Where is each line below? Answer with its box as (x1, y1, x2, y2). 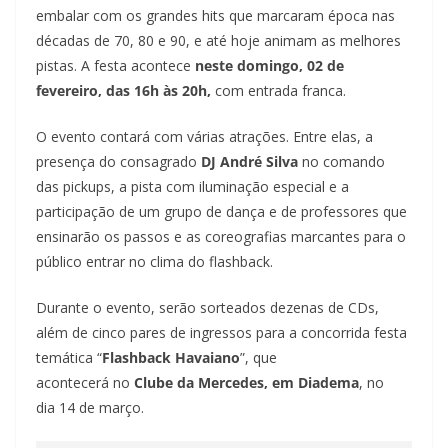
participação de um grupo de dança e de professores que (36, 202, 407, 222)
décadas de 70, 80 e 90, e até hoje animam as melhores (36, 31, 401, 51)
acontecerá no (36, 373, 134, 393)
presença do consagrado (36, 152, 201, 172)
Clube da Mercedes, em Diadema (134, 373, 359, 393)
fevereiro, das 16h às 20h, (36, 81, 215, 101)
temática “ (36, 348, 102, 368)
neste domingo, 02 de (195, 56, 344, 76)
